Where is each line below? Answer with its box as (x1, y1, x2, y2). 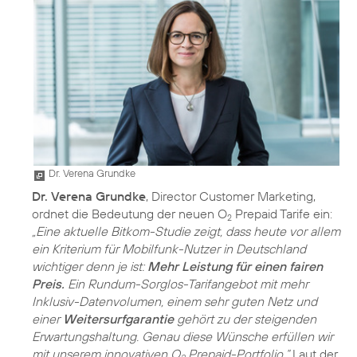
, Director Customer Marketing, (146, 188, 316, 205)
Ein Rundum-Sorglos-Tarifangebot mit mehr (65, 276, 308, 292)
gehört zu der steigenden (174, 311, 316, 328)
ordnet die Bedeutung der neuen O (32, 206, 227, 222)
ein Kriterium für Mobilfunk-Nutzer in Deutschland (32, 241, 306, 257)
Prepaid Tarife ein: (232, 206, 332, 222)
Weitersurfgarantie (63, 311, 174, 328)
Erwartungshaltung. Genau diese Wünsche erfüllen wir (32, 328, 333, 345)
